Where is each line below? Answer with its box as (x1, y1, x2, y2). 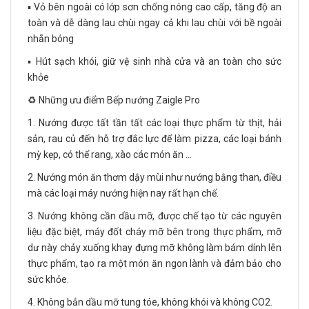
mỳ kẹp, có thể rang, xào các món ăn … (28, 149, 192, 161)
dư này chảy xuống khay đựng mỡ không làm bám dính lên (28, 242, 281, 254)
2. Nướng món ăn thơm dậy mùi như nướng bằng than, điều (28, 172, 281, 183)
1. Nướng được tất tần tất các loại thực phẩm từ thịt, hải (28, 117, 281, 129)
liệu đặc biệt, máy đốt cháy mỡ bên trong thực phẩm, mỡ (28, 226, 281, 238)
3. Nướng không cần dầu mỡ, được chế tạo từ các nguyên (28, 210, 281, 222)
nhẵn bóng (28, 33, 74, 45)
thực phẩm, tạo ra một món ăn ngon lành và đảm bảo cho (28, 258, 281, 270)
